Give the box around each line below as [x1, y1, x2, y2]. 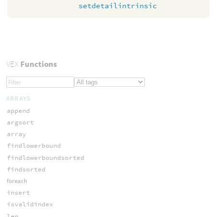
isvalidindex [6, 200, 53, 209]
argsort [6, 118, 34, 127]
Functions [18, 59, 57, 70]
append [6, 106, 30, 115]
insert [6, 188, 30, 197]
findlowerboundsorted [6, 153, 84, 162]
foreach [6, 176, 27, 185]
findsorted [6, 165, 46, 173]
